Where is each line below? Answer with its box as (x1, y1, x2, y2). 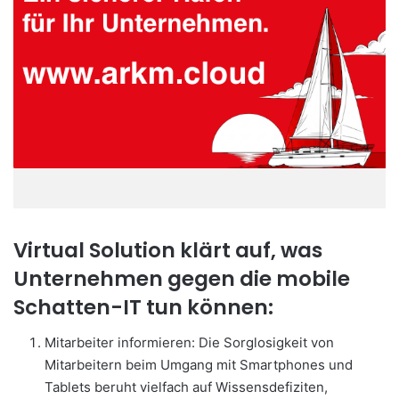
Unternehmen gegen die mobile (13, 264, 350, 293)
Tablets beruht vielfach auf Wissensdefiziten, (45, 379, 328, 396)
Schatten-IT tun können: (13, 292, 273, 322)
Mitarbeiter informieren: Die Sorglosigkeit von (45, 334, 334, 352)
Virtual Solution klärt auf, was (13, 235, 322, 265)
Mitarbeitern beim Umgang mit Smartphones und (45, 356, 353, 374)
